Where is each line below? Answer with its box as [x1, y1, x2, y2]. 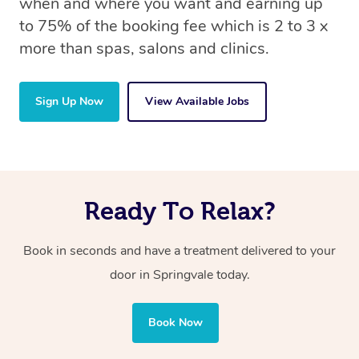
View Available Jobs [145, 94, 249, 110]
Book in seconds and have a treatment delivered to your [23, 242, 336, 260]
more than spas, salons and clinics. [19, 38, 269, 60]
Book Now [148, 315, 203, 331]
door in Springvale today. [109, 266, 250, 284]
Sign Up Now [35, 94, 103, 110]
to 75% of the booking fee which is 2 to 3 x [19, 15, 328, 38]
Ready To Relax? [83, 197, 276, 225]
